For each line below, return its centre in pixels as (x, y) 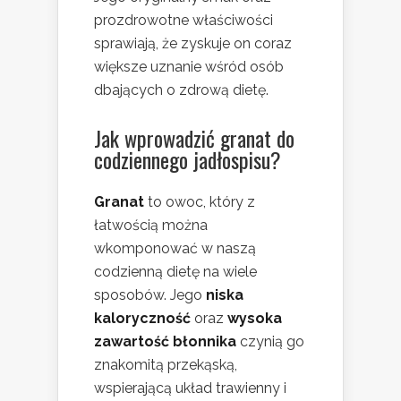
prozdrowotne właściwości (183, 21)
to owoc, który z (200, 202)
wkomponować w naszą (175, 249)
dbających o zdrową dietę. (181, 90)
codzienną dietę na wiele (175, 272)
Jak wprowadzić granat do (194, 138)
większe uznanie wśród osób (189, 67)
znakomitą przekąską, (166, 365)
